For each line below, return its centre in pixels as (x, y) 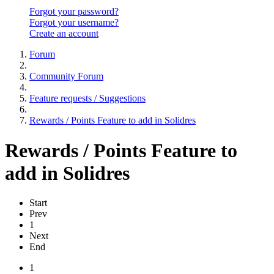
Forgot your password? (74, 12)
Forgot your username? (74, 23)
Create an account (64, 34)
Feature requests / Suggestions (87, 98)
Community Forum (66, 76)
